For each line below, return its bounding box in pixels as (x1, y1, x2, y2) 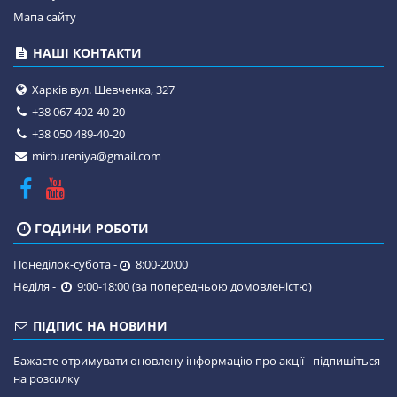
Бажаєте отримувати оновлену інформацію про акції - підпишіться (13, 353, 380, 370)
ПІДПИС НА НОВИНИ (29, 317, 167, 335)
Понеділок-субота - (13, 256, 117, 273)
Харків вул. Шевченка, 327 (29, 82, 175, 97)
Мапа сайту (13, 9, 76, 25)
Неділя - (13, 277, 58, 294)
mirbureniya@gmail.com (29, 148, 161, 164)
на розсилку (13, 370, 80, 387)
